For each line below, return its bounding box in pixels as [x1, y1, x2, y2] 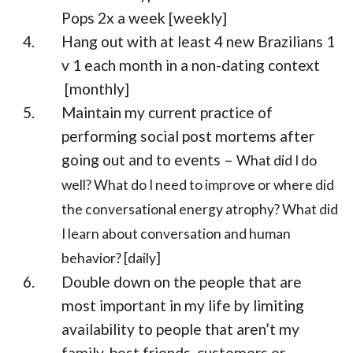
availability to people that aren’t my [61, 320, 300, 339]
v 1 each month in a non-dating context [61, 56, 321, 75]
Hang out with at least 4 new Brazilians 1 [61, 32, 336, 51]
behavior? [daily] [61, 250, 164, 267]
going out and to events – [61, 150, 237, 169]
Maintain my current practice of [61, 103, 273, 122]
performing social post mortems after [61, 127, 315, 146]
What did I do [236, 152, 318, 169]
